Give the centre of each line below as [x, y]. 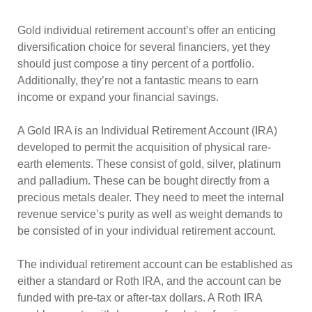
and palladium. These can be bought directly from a [143, 181]
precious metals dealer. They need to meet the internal [151, 197]
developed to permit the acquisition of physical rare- [144, 147]
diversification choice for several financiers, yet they [144, 47]
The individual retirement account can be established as [155, 264]
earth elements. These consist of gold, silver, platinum [149, 164]
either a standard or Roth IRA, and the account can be [149, 281]
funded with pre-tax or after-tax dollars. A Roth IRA [140, 298]
